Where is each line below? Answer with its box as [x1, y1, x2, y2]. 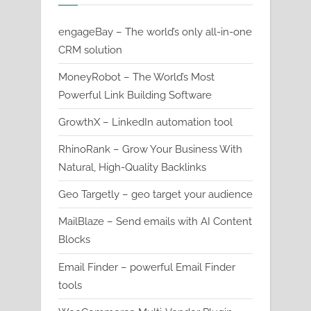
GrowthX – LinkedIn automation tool [58, 115, 233, 128]
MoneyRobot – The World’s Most [58, 70, 215, 83]
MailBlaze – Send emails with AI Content [58, 215, 252, 228]
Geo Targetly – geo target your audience [58, 188, 253, 201]
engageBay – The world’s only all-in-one [58, 25, 252, 38]
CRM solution [58, 43, 122, 56]
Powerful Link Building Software [58, 88, 212, 101]
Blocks [58, 233, 90, 246]
